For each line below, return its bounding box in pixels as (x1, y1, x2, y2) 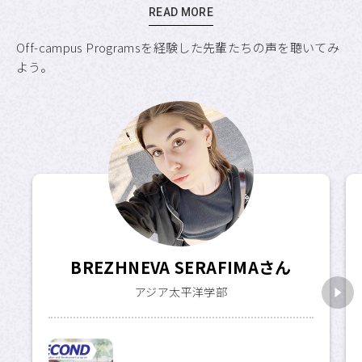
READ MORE (148, 6, 214, 19)
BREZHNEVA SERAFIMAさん (70, 255, 292, 280)
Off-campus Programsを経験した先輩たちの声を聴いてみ (16, 39, 340, 57)
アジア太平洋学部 (135, 283, 227, 300)
